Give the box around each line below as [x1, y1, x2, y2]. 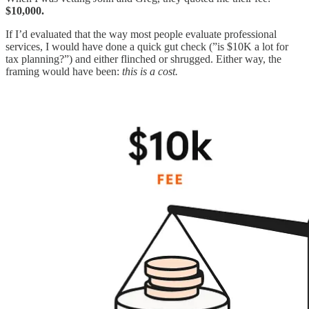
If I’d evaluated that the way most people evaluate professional [6, 28, 277, 41]
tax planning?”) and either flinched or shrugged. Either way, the [6, 53, 281, 66]
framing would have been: [6, 66, 122, 78]
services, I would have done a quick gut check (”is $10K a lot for [6, 41, 288, 53]
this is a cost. [122, 66, 178, 78]
